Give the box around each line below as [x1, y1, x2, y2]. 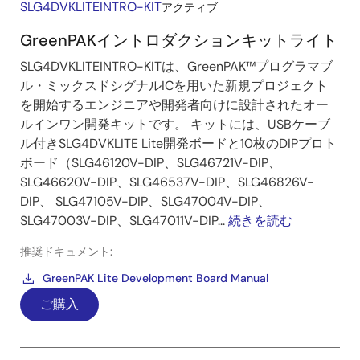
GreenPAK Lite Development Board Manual [43, 271, 268, 286]
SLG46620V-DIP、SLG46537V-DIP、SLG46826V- [20, 174, 314, 191]
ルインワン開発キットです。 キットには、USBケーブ [20, 116, 330, 133]
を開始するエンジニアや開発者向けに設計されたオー [20, 96, 329, 114]
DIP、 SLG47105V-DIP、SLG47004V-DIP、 [20, 193, 271, 211]
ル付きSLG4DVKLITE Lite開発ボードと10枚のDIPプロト [20, 135, 337, 153]
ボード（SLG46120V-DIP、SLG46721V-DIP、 [20, 154, 281, 172]
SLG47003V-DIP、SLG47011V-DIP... [20, 212, 228, 230]
